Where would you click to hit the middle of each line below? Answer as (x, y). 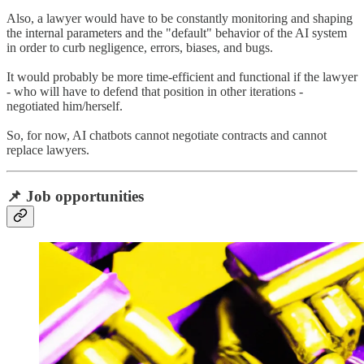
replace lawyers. (48, 149)
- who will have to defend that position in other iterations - (155, 91)
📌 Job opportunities (75, 196)
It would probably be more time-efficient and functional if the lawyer (182, 76)
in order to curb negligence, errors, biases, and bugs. (140, 47)
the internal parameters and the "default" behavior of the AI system (177, 32)
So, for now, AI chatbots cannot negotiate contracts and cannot (167, 135)
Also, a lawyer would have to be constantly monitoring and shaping (180, 18)
